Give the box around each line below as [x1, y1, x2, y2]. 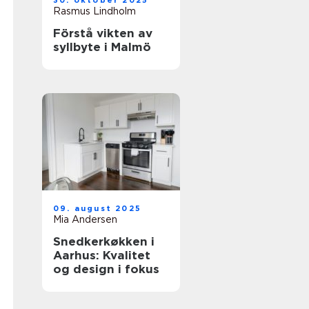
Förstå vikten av [53, 26, 152, 40]
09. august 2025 [53, 203, 141, 213]
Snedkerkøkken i [53, 235, 154, 248]
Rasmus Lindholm [53, 6, 136, 17]
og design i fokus [53, 262, 159, 276]
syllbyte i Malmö [53, 40, 151, 54]
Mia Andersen [53, 214, 117, 225]
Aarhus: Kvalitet [53, 248, 150, 262]
